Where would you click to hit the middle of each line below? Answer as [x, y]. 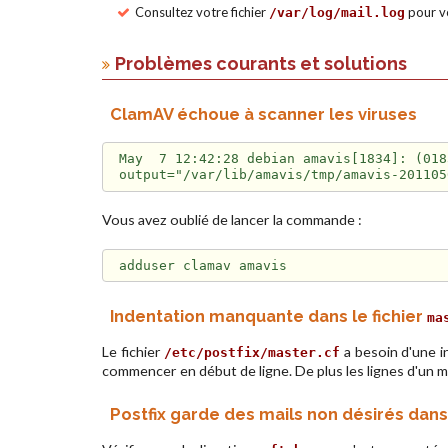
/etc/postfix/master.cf [252, 353]
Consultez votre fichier [202, 11]
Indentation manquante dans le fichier [268, 316]
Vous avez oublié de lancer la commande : [232, 220]
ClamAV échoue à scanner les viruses [263, 113]
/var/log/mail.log [337, 12]
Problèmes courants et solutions [261, 63]
